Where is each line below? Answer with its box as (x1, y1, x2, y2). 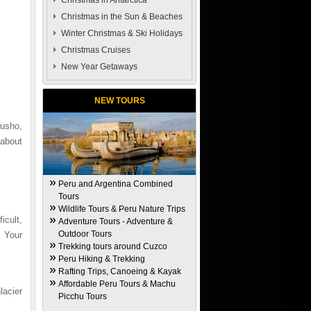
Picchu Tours (58, 292, 107, 301)
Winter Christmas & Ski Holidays (61, 28, 183, 38)
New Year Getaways (61, 62, 137, 72)
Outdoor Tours (58, 229, 112, 239)
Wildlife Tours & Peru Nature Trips (58, 204, 185, 214)
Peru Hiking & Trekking (58, 254, 145, 264)
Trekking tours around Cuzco (58, 242, 167, 251)
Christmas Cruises (61, 45, 131, 55)
